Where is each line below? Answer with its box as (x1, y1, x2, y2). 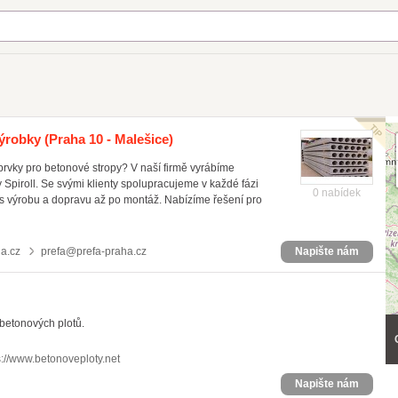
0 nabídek (313, 187, 361, 199)
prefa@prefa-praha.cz (41, 245, 147, 258)
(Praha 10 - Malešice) (41, 131, 173, 147)
